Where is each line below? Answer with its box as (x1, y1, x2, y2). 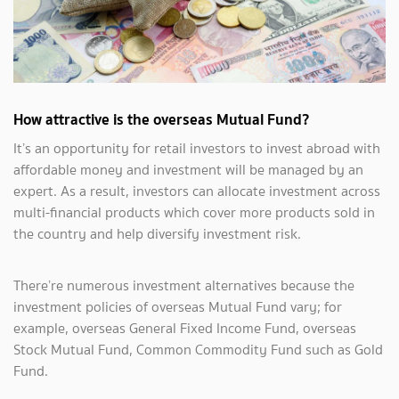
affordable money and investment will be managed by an (13, 159, 363, 181)
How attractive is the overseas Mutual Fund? (13, 107, 310, 133)
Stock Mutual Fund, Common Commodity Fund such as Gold (13, 339, 383, 361)
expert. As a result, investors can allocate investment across (13, 181, 380, 202)
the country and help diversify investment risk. (13, 224, 301, 245)
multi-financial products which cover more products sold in (13, 202, 375, 224)
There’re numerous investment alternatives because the (13, 275, 354, 297)
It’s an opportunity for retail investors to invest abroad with (13, 138, 380, 159)
